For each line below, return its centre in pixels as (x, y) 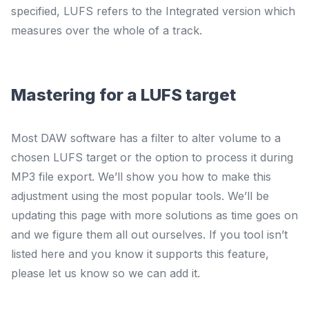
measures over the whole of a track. (107, 30)
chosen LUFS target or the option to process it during (152, 157)
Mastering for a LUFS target (123, 95)
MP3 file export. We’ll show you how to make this (141, 177)
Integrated (192, 11)
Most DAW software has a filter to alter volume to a (146, 138)
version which (257, 11)
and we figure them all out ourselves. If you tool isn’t (149, 235)
